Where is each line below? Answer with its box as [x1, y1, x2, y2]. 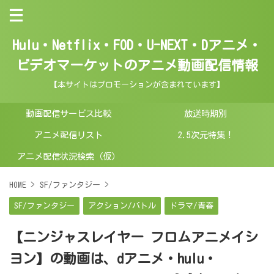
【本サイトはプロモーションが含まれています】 [50, 81, 224, 89]
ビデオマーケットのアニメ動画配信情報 [16, 59, 258, 72]
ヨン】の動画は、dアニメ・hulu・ [9, 252, 217, 265]
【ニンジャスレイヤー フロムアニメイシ [9, 231, 258, 244]
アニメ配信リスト [34, 130, 103, 139]
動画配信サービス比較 [26, 109, 111, 118]
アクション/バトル [88, 202, 156, 210]
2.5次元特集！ [177, 130, 234, 139]
